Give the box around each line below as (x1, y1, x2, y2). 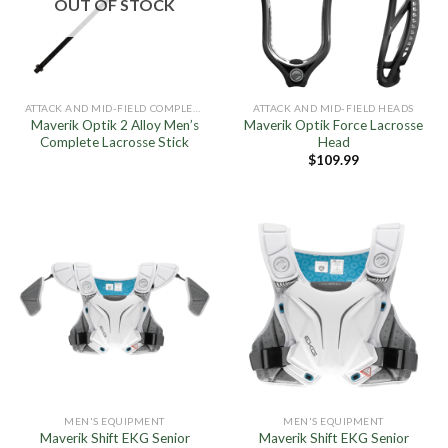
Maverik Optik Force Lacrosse (244, 116, 423, 133)
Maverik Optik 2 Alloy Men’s (30, 116, 199, 133)
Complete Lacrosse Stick (40, 133, 189, 150)
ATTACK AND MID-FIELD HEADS (253, 101, 414, 114)
